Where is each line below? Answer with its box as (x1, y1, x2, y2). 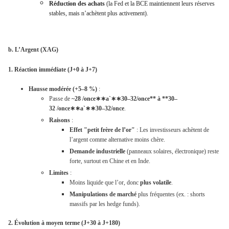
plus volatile (140, 178, 171, 186)
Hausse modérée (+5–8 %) (29, 85, 97, 93)
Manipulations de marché (70, 190, 136, 198)
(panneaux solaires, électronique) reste (125, 147, 219, 155)
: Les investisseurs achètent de (135, 126, 209, 133)
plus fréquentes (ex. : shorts (136, 190, 205, 198)
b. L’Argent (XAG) (8, 46, 58, 54)
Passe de (49, 95, 72, 102)
